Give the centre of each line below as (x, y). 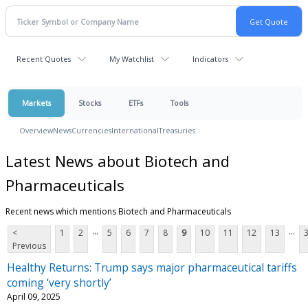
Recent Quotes (44, 59)
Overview (36, 130)
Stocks (90, 103)
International (135, 130)
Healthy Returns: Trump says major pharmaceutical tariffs (152, 267)
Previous (29, 245)
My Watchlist (132, 59)
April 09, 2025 (34, 296)
